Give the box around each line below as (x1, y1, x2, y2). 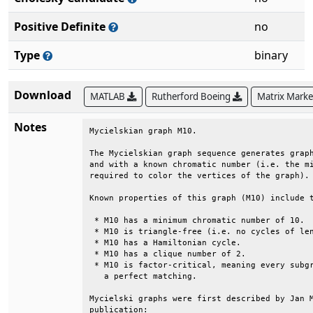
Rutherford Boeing (152, 90, 233, 103)
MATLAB (90, 90, 127, 103)
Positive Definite (14, 19, 108, 34)
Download (14, 87, 71, 103)
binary (254, 48, 288, 63)
